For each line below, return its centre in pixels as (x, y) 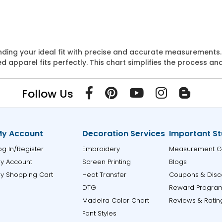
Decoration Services (123, 134)
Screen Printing (106, 162)
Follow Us (48, 94)
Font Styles (99, 213)
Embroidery (101, 149)
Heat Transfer (104, 175)
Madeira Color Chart (115, 200)
